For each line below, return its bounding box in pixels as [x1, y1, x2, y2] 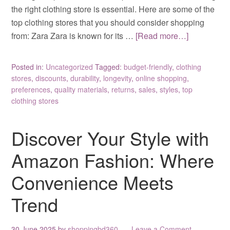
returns [111, 84, 135, 94]
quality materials [54, 84, 108, 94]
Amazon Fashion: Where [11, 146, 215, 173]
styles [160, 84, 179, 94]
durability [70, 72, 100, 83]
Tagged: [95, 61, 124, 72]
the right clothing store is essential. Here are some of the [11, 3, 215, 15]
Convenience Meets [11, 168, 174, 195]
